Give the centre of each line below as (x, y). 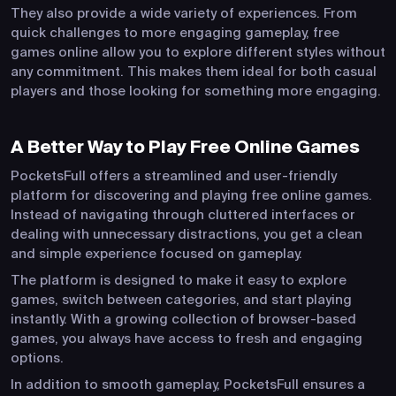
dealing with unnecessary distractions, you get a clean (187, 234)
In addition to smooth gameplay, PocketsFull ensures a (188, 385)
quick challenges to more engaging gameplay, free (175, 33)
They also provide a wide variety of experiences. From (184, 13)
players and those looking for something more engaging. (196, 91)
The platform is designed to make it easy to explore (179, 280)
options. (37, 358)
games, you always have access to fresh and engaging (187, 339)
